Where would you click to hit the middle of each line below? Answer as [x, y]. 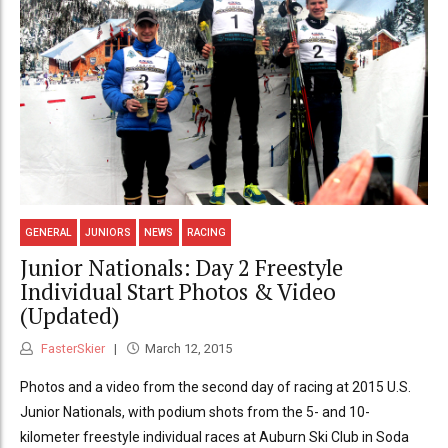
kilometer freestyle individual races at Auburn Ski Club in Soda [214, 436]
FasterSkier [71, 348]
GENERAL [49, 232]
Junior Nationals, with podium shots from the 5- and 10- [195, 411]
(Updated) [69, 316]
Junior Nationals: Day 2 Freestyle [181, 268]
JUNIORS [108, 232]
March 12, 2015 [188, 348]
